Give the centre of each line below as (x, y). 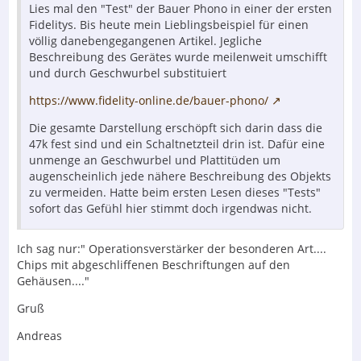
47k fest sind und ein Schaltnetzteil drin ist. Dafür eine (177, 143)
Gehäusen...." (53, 280)
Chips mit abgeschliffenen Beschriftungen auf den (154, 264)
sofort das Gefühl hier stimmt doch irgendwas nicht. (170, 208)
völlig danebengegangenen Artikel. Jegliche (145, 40)
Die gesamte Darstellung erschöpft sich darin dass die (176, 127)
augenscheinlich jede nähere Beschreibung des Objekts (180, 176)
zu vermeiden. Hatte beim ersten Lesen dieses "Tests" (175, 192)
